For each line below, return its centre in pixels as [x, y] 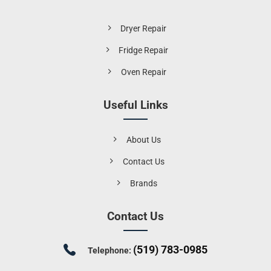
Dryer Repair [144, 28]
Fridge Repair [144, 50]
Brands [143, 183]
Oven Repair [143, 72]
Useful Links [135, 105]
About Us [143, 140]
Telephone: [111, 250]
